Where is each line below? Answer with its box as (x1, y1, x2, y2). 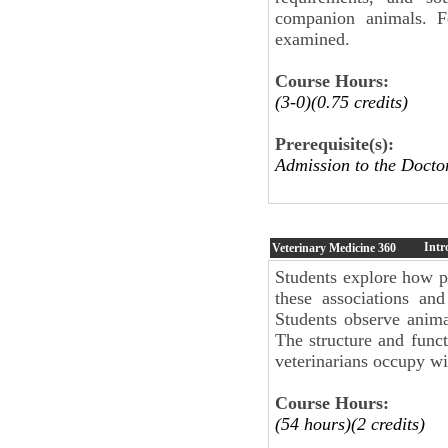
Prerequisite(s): (275, 133, 394, 154)
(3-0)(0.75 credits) (275, 91, 408, 112)
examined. (275, 28, 350, 49)
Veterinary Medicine (272, 240, 378, 255)
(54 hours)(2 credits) (275, 413, 425, 434)
